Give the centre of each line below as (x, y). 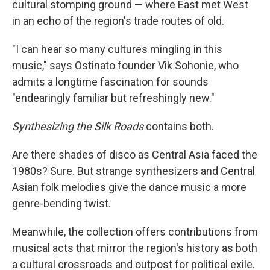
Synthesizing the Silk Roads (78, 126)
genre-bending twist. (61, 203)
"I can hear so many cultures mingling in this (117, 49)
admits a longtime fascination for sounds (110, 82)
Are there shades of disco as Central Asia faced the (135, 155)
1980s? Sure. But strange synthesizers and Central (133, 171)
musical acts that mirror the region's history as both (135, 248)
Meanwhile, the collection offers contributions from (135, 232)
